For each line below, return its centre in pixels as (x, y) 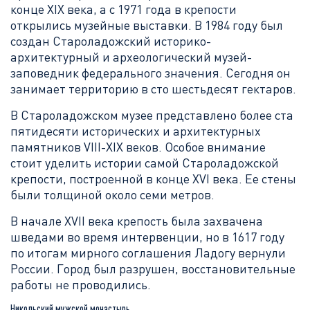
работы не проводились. (81, 284)
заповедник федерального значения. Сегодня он (151, 73)
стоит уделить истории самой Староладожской (145, 163)
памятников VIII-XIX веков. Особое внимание (138, 147)
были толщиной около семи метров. (112, 194)
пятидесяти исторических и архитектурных (136, 131)
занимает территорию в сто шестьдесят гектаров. (153, 89)
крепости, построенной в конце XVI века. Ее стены (153, 179)
